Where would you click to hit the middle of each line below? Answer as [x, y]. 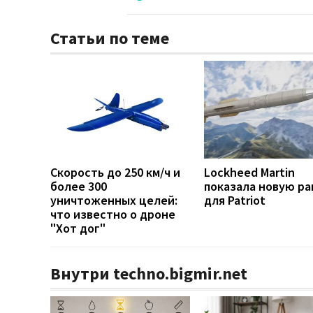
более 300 [79, 186]
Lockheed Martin [249, 172]
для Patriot [235, 200]
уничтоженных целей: [114, 200]
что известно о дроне [113, 214]
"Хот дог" [78, 228]
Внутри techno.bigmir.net [149, 273]
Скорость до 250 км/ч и [115, 172]
